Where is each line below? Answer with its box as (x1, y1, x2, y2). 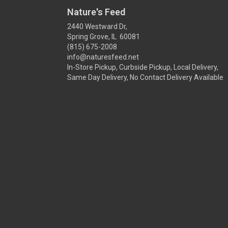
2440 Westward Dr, (67, 22, 127, 31)
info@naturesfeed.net (67, 53, 139, 62)
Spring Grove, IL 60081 (67, 33, 140, 41)
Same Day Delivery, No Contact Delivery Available (67, 73, 223, 82)
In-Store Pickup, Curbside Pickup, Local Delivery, (67, 63, 218, 72)
